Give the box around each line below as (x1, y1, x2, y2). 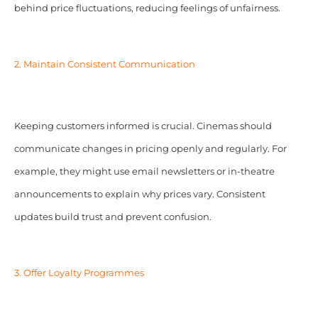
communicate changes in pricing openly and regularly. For (13, 143, 287, 155)
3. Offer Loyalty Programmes (13, 268, 144, 279)
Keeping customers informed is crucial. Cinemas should (13, 121, 272, 132)
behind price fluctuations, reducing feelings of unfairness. (13, 3, 280, 14)
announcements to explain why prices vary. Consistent (13, 189, 265, 200)
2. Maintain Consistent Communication (13, 59, 195, 70)
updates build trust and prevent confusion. (13, 212, 212, 223)
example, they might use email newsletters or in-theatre (13, 166, 275, 177)
